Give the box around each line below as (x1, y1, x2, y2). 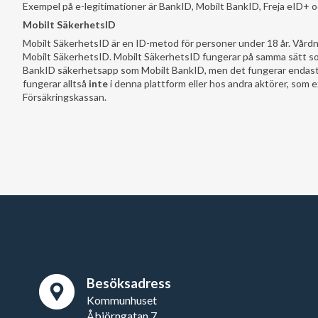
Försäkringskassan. (23, 91, 106, 103)
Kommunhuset (87, 293, 158, 307)
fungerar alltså (23, 77, 89, 89)
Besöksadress (87, 275, 172, 292)
